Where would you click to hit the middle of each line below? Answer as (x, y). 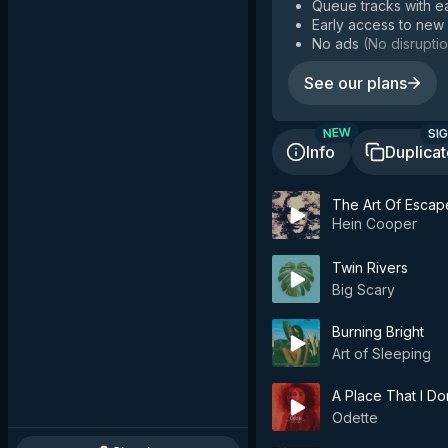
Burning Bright (378, 331)
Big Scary (363, 289)
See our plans (355, 83)
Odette (355, 417)
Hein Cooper (374, 223)
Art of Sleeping (381, 353)
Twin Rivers (370, 267)
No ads (335, 43)
